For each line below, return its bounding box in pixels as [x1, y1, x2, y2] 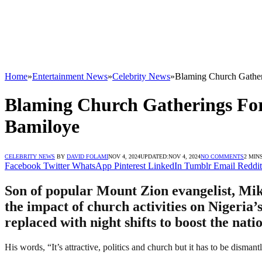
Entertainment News [32, 71, 108, 81]
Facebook [5, 160, 41, 171]
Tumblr [184, 160, 211, 171]
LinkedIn [148, 160, 182, 171]
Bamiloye [5, 116, 80, 137]
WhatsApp [72, 160, 112, 171]
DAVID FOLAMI [67, 153, 108, 160]
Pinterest [114, 160, 146, 171]
